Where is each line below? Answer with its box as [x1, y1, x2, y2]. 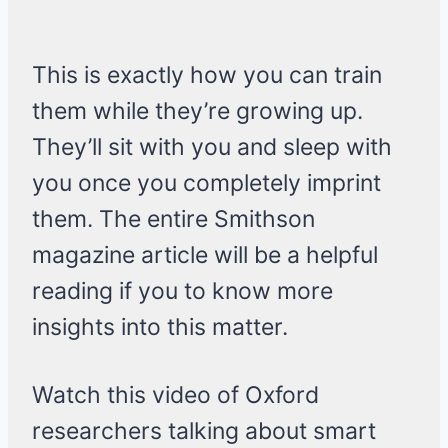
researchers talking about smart [32, 417, 376, 446]
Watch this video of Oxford [32, 381, 319, 410]
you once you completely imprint [32, 169, 381, 198]
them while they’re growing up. [32, 97, 363, 126]
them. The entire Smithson [32, 205, 315, 234]
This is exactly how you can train [32, 61, 382, 90]
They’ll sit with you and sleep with [32, 133, 392, 162]
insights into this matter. [32, 313, 294, 342]
